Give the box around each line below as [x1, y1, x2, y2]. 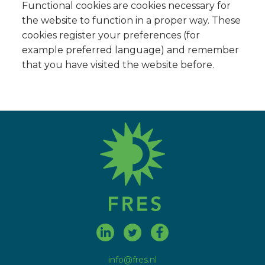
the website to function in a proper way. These [22, 15, 241, 26]
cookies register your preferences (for [22, 30, 201, 41]
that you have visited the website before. [22, 59, 215, 70]
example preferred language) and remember [22, 44, 240, 56]
